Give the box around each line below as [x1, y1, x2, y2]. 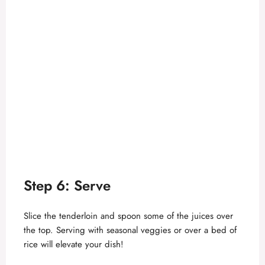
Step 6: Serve [24, 174, 111, 196]
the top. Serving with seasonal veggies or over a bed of [24, 223, 237, 237]
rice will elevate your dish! [24, 237, 124, 251]
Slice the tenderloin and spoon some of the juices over [24, 209, 233, 222]
